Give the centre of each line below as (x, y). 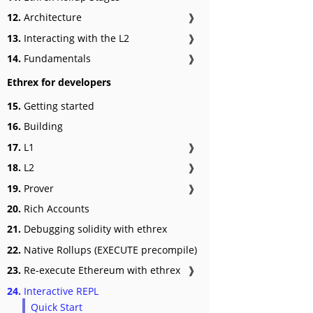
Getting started (58, 106)
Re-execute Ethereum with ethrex (101, 270)
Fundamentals (56, 59)
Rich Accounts (55, 208)
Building (42, 126)
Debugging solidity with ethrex (94, 229)
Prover (37, 188)
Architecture (51, 17)
